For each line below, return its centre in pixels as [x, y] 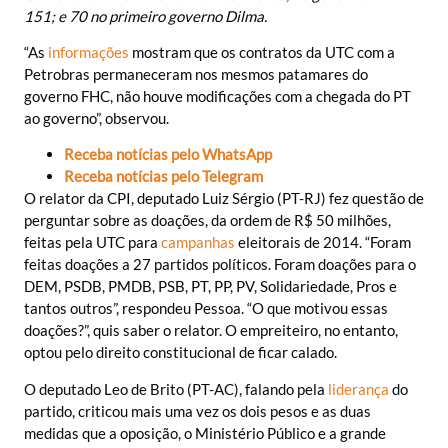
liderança [358, 388]
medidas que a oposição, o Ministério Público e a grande [205, 432]
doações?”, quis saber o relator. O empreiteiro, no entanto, [211, 330]
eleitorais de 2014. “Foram [323, 242]
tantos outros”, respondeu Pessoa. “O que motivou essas [206, 308]
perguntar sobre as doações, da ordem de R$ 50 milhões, [207, 220]
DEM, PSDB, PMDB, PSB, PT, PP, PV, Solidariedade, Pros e [210, 286]
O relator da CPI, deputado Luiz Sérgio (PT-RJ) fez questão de [224, 198]
